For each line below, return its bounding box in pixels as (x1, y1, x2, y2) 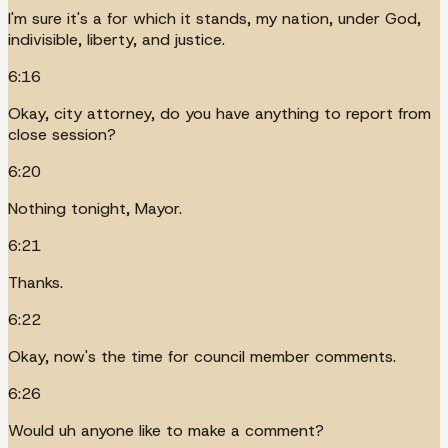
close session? (8, 123, 116, 145)
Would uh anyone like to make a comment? (8, 419, 324, 441)
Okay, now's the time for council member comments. (8, 345, 396, 367)
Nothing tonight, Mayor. (8, 197, 182, 219)
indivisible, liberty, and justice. (8, 28, 225, 50)
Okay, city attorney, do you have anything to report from (8, 102, 431, 124)
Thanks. (8, 271, 63, 293)
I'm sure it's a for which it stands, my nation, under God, (8, 7, 421, 29)
